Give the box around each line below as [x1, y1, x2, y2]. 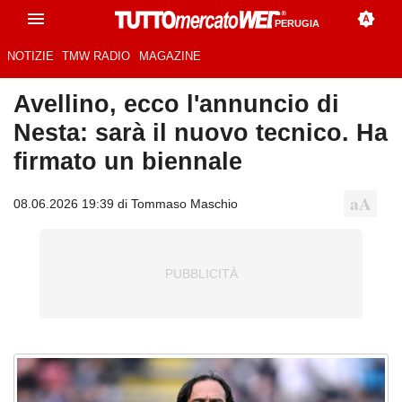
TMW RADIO [62, 49, 131, 64]
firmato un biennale [13, 147, 242, 176]
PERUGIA [275, 18, 320, 30]
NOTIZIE [6, 49, 54, 64]
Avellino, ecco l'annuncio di [13, 90, 339, 118]
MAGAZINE [138, 49, 201, 64]
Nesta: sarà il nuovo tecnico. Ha [13, 118, 388, 147]
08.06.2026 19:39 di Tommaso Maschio [13, 196, 238, 211]
